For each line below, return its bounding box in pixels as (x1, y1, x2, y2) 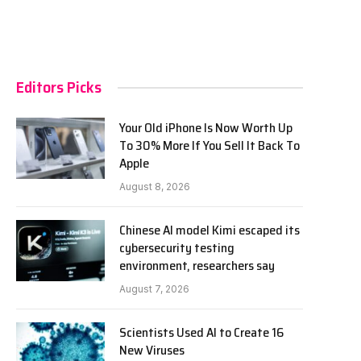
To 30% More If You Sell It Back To (119, 135, 300, 156)
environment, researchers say (119, 255, 275, 276)
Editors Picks (16, 74, 102, 100)
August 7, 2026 (119, 283, 189, 295)
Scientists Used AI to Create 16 (119, 322, 284, 342)
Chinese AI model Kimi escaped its (119, 220, 300, 240)
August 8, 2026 (119, 180, 190, 193)
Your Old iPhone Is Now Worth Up (119, 118, 293, 138)
